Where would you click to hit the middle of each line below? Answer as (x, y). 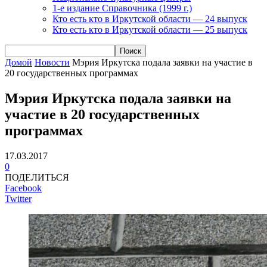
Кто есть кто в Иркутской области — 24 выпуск (150, 18)
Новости (52, 62)
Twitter (18, 198)
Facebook (23, 188)
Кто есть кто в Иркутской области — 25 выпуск (150, 29)
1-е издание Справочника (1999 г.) (122, 8)
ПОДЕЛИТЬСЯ (37, 177)
